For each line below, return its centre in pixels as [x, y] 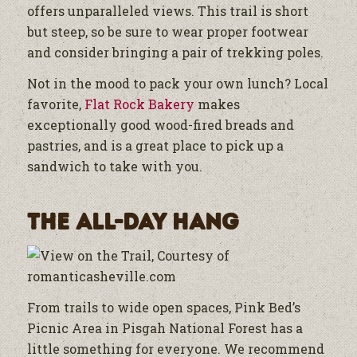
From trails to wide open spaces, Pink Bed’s [163, 308]
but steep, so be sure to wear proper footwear [167, 31]
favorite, [55, 104]
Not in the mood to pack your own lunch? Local [177, 84]
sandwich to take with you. [114, 167]
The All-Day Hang [132, 222]
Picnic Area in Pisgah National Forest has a [165, 328]
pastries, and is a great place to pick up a [155, 146]
